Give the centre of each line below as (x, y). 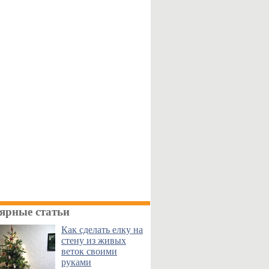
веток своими (89, 251)
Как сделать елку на (102, 230)
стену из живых (94, 240)
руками (76, 262)
